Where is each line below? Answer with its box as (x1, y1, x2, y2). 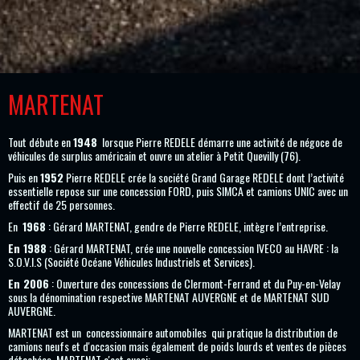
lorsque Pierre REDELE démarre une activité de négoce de (97, 133, 342, 151)
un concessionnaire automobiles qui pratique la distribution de (72, 324, 337, 342)
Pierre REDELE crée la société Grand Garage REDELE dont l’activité (63, 169, 344, 186)
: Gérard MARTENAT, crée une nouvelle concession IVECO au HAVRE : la (47, 239, 338, 257)
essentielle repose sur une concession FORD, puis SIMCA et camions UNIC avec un (8, 182, 348, 200)
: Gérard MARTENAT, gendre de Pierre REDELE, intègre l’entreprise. (46, 218, 328, 235)
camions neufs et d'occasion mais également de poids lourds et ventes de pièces (8, 337, 346, 355)
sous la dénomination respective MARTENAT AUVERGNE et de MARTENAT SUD (8, 288, 329, 306)
